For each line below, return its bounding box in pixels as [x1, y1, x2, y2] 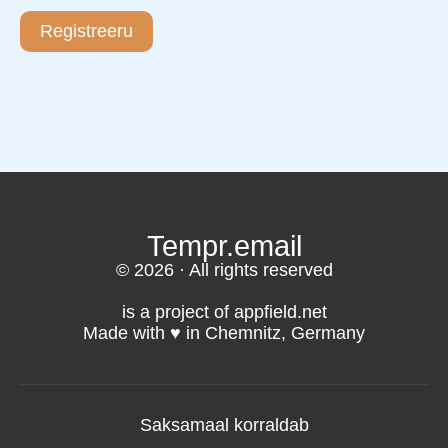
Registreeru [40, 20, 133, 41]
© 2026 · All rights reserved [115, 259, 333, 280]
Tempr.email [146, 229, 302, 262]
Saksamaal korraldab [139, 414, 309, 435]
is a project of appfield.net [121, 301, 327, 322]
